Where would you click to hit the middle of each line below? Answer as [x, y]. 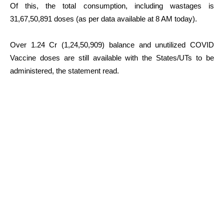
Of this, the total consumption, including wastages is [112, 5]
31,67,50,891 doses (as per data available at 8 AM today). [103, 18]
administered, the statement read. [64, 70]
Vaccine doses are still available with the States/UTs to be [112, 57]
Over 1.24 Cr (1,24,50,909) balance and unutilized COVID [112, 44]
